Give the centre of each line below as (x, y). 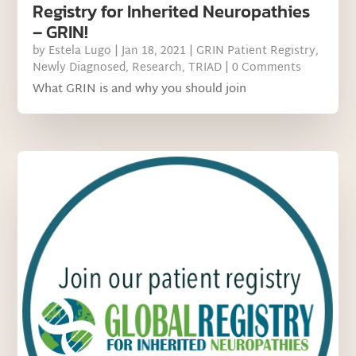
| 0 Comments (262, 68)
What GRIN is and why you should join (140, 90)
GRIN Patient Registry (256, 52)
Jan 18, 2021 (154, 52)
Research (157, 68)
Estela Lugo (80, 52)
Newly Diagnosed (79, 68)
